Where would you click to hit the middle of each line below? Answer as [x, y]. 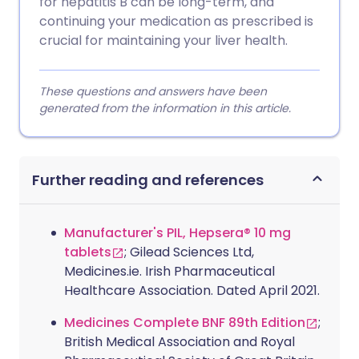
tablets [88, 252]
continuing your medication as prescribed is [176, 21]
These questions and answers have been [153, 91]
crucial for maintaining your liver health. [163, 40]
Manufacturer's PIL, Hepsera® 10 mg [177, 233]
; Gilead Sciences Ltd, [189, 252]
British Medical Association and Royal [179, 342]
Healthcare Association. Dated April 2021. [192, 290]
